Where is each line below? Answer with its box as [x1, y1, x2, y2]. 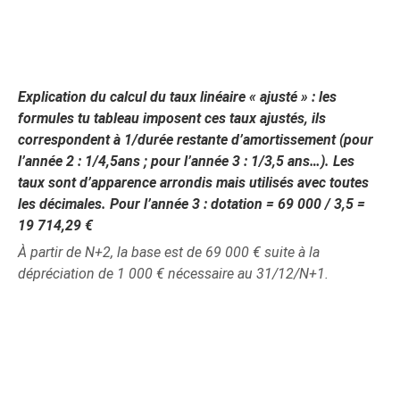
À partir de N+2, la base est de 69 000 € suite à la [18, 243, 321, 261]
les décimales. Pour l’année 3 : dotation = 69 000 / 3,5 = [18, 195, 366, 212]
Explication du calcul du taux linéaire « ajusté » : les [18, 87, 337, 105]
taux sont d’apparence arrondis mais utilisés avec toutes [18, 173, 370, 191]
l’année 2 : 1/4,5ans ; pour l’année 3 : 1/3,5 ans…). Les [18, 152, 355, 170]
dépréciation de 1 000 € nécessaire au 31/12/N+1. [18, 264, 329, 282]
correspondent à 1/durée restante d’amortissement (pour [18, 130, 374, 148]
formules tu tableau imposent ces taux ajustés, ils [18, 109, 327, 127]
